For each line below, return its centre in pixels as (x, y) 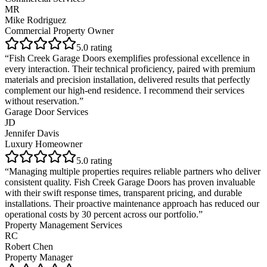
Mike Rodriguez (35, 20)
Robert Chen (29, 246)
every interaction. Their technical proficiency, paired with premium (130, 69)
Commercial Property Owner (59, 30)
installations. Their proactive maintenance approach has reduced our (132, 203)
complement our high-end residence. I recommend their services (125, 90)
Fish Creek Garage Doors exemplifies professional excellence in (129, 58)
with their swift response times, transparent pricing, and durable (123, 193)
